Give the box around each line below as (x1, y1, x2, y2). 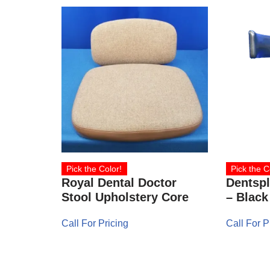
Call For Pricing (61, 218, 128, 229)
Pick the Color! (66, 164, 122, 174)
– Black (225, 190, 268, 204)
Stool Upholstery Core (61, 190, 189, 204)
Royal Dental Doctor (61, 176, 177, 190)
